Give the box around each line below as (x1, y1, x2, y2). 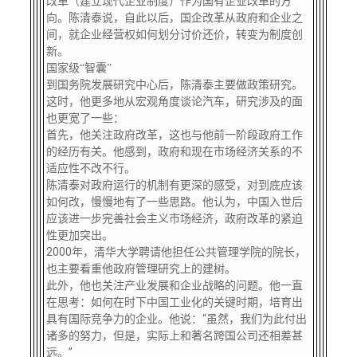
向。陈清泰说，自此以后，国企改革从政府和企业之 (45, 11, 303, 24)
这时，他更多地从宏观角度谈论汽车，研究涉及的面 (45, 95, 303, 108)
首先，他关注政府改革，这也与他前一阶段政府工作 (45, 128, 303, 141)
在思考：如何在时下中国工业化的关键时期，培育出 (45, 296, 303, 308)
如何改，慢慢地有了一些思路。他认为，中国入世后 (45, 195, 303, 208)
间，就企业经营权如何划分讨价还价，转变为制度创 (45, 28, 303, 41)
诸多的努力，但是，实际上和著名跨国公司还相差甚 (45, 329, 303, 342)
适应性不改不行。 (45, 162, 135, 175)
